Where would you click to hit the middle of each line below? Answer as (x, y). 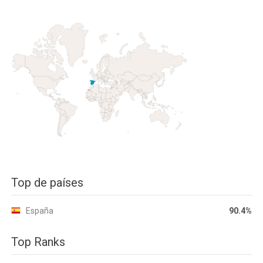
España (40, 211)
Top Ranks (38, 242)
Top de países (47, 183)
